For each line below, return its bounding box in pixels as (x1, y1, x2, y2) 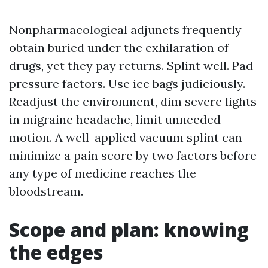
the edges (9, 239, 103, 265)
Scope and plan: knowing (9, 217, 249, 242)
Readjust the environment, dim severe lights (9, 94, 257, 109)
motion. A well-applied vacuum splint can (9, 130, 242, 145)
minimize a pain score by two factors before (9, 148, 257, 163)
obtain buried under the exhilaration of (9, 40, 229, 55)
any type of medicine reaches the (9, 166, 196, 181)
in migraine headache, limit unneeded (9, 112, 221, 127)
